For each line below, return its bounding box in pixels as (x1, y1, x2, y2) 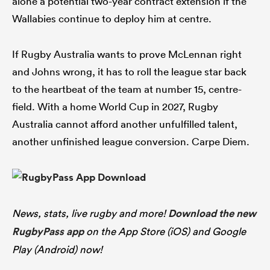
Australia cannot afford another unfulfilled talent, (12, 118, 237, 131)
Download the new (168, 207, 256, 221)
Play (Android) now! (12, 243, 102, 256)
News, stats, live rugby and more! (12, 207, 168, 220)
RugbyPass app (12, 225, 84, 239)
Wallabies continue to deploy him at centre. (12, 12, 212, 25)
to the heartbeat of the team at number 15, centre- (12, 83, 242, 96)
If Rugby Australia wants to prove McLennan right (12, 48, 242, 61)
